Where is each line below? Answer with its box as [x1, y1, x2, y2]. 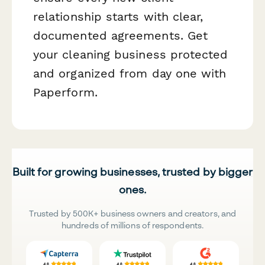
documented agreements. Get [33, 28, 208, 43]
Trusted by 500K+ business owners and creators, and [29, 208, 236, 219]
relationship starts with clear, [33, 9, 203, 24]
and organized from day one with [33, 66, 227, 80]
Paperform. [33, 85, 98, 99]
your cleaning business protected [33, 47, 228, 62]
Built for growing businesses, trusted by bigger [12, 165, 253, 179]
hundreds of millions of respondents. [62, 220, 203, 231]
